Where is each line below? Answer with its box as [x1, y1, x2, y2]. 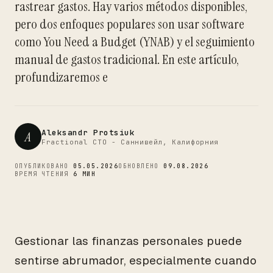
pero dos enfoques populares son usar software [15, 15, 244, 33]
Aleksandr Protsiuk [41, 127, 135, 138]
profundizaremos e [15, 68, 108, 86]
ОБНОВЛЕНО [118, 162, 164, 170]
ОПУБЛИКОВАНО [15, 162, 74, 170]
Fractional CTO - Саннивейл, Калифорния [41, 137, 219, 146]
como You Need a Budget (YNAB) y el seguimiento [15, 33, 255, 51]
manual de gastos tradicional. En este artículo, [15, 51, 239, 68]
